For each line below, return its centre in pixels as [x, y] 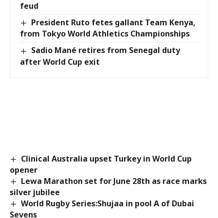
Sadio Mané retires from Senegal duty [106, 50]
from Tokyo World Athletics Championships [105, 34]
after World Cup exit [60, 62]
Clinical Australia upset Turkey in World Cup [107, 158]
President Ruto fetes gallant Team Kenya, [114, 23]
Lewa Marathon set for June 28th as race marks [114, 181]
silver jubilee [35, 192]
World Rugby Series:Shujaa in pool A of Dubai [108, 203]
